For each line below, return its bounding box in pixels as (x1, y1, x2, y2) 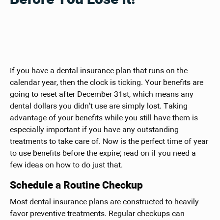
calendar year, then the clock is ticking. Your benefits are (9, 79, 203, 87)
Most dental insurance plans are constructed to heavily (9, 198, 199, 206)
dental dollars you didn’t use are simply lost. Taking (9, 102, 188, 110)
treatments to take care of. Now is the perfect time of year (9, 137, 208, 146)
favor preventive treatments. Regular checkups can (9, 210, 185, 218)
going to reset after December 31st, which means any (9, 90, 193, 99)
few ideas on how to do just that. (9, 161, 123, 169)
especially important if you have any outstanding (9, 126, 179, 134)
